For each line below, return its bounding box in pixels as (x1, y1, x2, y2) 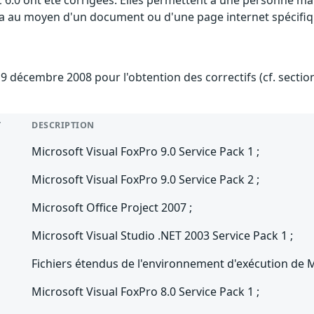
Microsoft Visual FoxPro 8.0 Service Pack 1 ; (32, 284, 260, 300)
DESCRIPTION (32, 119, 95, 132)
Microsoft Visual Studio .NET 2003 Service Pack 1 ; (32, 228, 294, 244)
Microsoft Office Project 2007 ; (32, 200, 193, 216)
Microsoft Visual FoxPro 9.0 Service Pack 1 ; (32, 144, 260, 160)
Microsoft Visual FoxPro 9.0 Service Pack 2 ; (32, 172, 260, 188)
